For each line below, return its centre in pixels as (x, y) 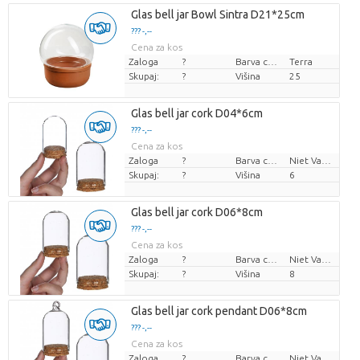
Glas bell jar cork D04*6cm (196, 114)
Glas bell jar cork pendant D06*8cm (219, 311)
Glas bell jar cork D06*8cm (196, 213)
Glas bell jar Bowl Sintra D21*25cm (217, 15)
